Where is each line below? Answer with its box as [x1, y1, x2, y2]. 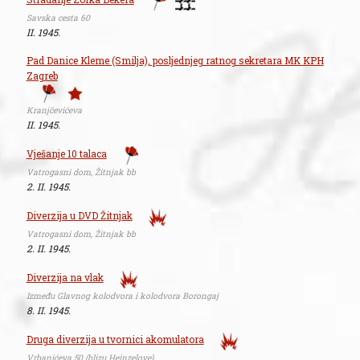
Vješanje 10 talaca [26, 147, 107, 161]
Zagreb [26, 69, 58, 83]
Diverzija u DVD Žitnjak [26, 209, 133, 223]
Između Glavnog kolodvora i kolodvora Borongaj [26, 290, 219, 302]
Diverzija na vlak [26, 271, 104, 284]
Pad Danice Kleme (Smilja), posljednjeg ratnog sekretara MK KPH [26, 54, 324, 67]
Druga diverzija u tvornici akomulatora [26, 333, 204, 346]
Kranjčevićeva [26, 104, 82, 117]
